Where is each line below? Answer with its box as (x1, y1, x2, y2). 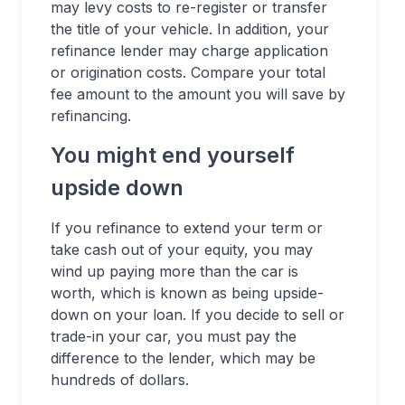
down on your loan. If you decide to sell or (51, 306, 344, 324)
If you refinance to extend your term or (51, 219, 323, 237)
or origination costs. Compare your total (51, 63, 325, 81)
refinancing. (51, 107, 131, 125)
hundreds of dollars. (51, 371, 189, 389)
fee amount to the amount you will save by (51, 85, 345, 103)
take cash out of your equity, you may (51, 240, 313, 259)
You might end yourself (51, 142, 295, 168)
